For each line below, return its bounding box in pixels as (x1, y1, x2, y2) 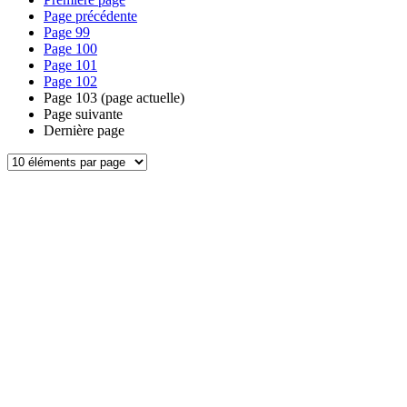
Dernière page (44, 123, 124, 138)
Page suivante (44, 106, 123, 122)
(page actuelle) (97, 90, 184, 105)
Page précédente (44, 8, 137, 24)
